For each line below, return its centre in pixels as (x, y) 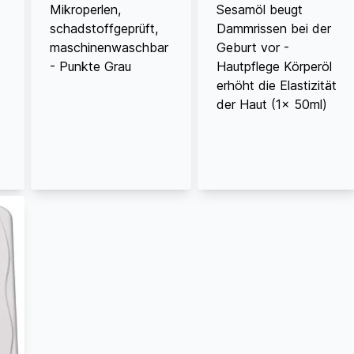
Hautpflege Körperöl (275, 66)
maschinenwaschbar (109, 47)
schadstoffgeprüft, (104, 28)
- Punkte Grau (91, 66)
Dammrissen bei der (274, 28)
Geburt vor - (253, 47)
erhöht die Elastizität (277, 85)
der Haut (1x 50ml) (272, 104)
